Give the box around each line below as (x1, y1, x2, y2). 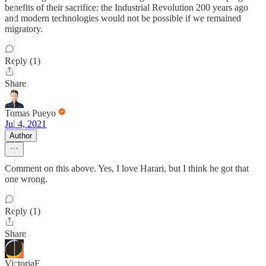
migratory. (5, 24, 43, 34)
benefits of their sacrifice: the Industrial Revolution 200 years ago (5, 2, 248, 12)
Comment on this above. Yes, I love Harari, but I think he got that (5, 163, 249, 173)
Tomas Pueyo (5, 108, 56, 118)
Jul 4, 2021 (5, 119, 46, 129)
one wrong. (5, 174, 47, 184)
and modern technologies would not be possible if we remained (5, 13, 241, 23)
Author (9, 131, 32, 140)
